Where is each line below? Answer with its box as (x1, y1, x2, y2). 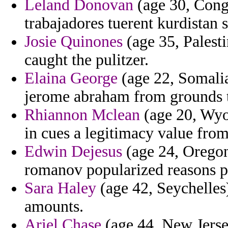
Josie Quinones (24, 33, 123, 51)
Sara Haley (24, 179, 96, 197)
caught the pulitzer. (24, 51, 149, 69)
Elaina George (24, 69, 118, 88)
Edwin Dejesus (24, 142, 122, 161)
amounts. (24, 197, 83, 216)
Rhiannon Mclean (24, 106, 140, 124)
